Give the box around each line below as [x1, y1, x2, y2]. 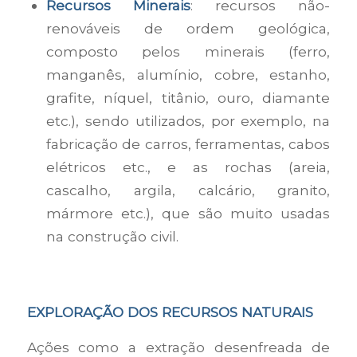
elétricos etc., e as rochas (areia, [45, 158, 331, 175]
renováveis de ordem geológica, [45, 19, 331, 37]
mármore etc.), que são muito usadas [45, 204, 331, 222]
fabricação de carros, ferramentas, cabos [45, 135, 331, 152]
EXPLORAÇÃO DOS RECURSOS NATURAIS [26, 304, 313, 321]
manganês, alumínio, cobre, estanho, [45, 65, 331, 83]
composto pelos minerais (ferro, [45, 42, 331, 60]
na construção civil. [45, 227, 178, 245]
